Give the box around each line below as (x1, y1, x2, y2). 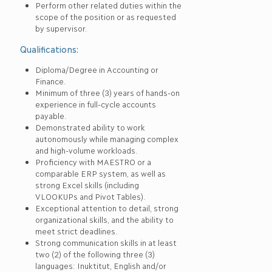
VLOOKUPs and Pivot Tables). (35, 191, 146, 201)
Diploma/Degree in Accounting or (35, 64, 158, 74)
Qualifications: (20, 44, 78, 54)
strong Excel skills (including (35, 180, 138, 189)
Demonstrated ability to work (35, 122, 144, 132)
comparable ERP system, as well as (35, 168, 165, 178)
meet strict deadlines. (35, 226, 118, 236)
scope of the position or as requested (35, 12, 175, 21)
